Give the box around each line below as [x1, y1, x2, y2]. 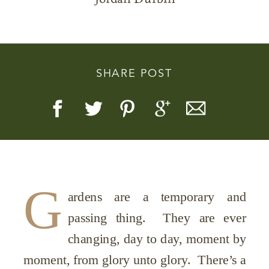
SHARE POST [96, 68, 172, 80]
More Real [98, 101, 172, 121]
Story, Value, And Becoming [39, 76, 231, 96]
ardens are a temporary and [67, 189, 247, 204]
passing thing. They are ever [67, 210, 247, 225]
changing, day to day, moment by [67, 231, 247, 246]
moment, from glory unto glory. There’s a [23, 252, 247, 267]
